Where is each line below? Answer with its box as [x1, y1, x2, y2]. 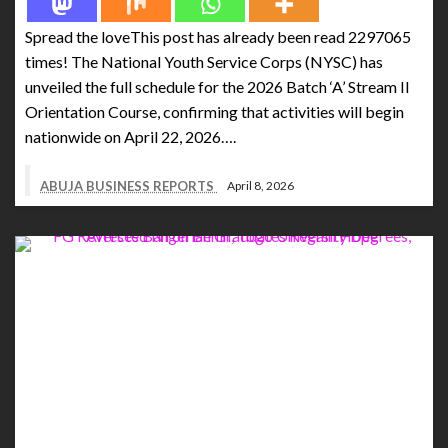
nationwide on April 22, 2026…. [25, 126, 236, 146]
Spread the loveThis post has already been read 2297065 [25, 26, 411, 46]
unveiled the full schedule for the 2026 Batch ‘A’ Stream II [25, 76, 410, 96]
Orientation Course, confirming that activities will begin [25, 101, 404, 121]
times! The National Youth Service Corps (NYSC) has [25, 51, 383, 71]
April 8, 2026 [227, 178, 294, 194]
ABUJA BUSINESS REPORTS [40, 177, 217, 194]
